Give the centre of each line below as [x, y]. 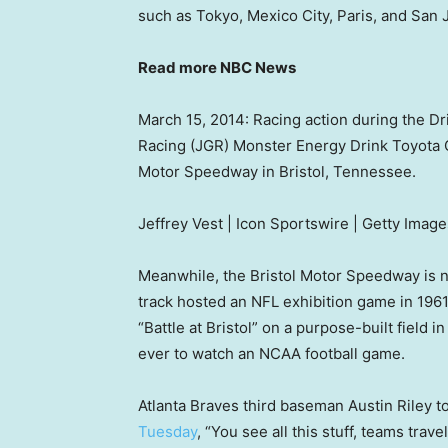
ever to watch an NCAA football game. [271, 354]
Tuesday [167, 432]
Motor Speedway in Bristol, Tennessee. [279, 172]
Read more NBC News [217, 68]
